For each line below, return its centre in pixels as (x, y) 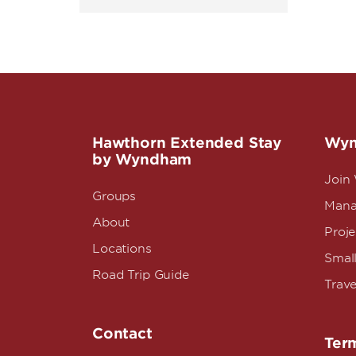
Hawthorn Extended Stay (187, 143)
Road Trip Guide (141, 275)
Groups (114, 196)
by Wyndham (142, 159)
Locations (122, 249)
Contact (122, 333)
